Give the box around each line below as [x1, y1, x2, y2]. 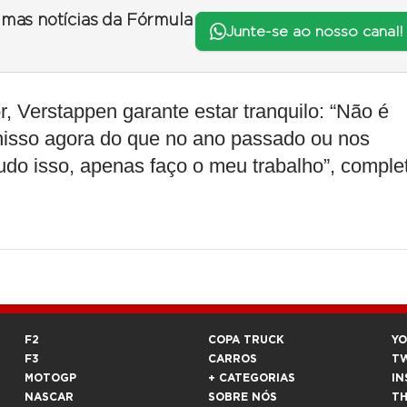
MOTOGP [25, 372, 76, 383]
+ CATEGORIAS [208, 372, 295, 383]
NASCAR [25, 391, 74, 402]
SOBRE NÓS [208, 391, 277, 402]
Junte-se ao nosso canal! [225, 24, 402, 39]
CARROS [208, 352, 257, 364]
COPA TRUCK [208, 333, 284, 345]
